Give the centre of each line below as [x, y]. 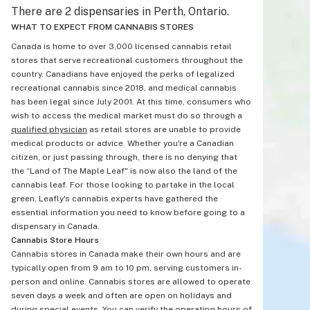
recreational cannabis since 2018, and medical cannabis [124, 88]
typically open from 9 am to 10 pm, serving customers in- [127, 268]
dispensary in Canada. [55, 226]
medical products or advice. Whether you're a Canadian [122, 143]
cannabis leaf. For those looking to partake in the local [123, 185]
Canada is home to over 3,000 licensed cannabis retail [121, 46]
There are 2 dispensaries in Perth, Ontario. [120, 11]
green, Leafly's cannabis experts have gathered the [115, 199]
